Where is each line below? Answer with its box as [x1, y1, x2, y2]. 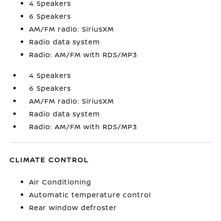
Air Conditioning [29, 177, 92, 186]
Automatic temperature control [29, 190, 151, 199]
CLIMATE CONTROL [9, 155, 89, 164]
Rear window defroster [29, 203, 117, 212]
